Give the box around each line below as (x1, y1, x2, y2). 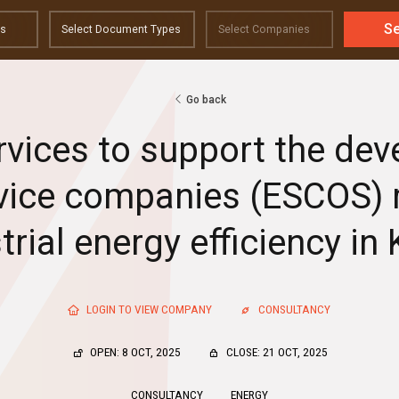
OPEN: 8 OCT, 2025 (86, 344, 181, 359)
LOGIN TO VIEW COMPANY (84, 301, 213, 316)
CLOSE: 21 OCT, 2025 (224, 344, 329, 359)
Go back (183, 93, 226, 106)
